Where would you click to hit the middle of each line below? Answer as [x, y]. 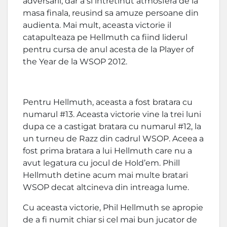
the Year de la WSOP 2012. [75, 62]
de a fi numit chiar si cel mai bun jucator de [110, 220]
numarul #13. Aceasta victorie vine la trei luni [112, 114]
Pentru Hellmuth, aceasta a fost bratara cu [108, 102]
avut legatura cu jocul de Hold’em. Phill [101, 163]
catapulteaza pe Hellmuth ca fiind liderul [105, 37]
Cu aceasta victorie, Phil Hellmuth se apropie [113, 207]
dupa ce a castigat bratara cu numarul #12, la [112, 126]
